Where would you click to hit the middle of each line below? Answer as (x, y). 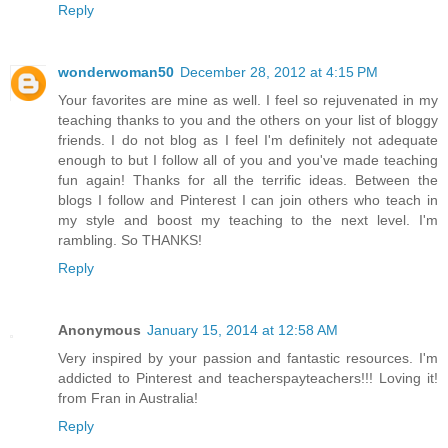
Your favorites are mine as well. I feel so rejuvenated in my (248, 99)
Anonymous (99, 329)
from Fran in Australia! (128, 397)
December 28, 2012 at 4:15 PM (279, 71)
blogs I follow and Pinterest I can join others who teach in (248, 199)
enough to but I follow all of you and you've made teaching (248, 159)
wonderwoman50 (116, 71)
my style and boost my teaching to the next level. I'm (248, 219)
